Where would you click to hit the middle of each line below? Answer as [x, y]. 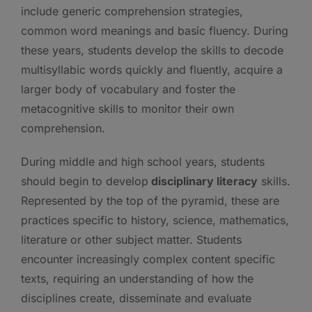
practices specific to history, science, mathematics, [155, 220]
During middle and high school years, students [143, 161]
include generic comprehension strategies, [132, 11]
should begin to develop [85, 181]
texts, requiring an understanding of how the [137, 278]
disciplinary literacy [203, 181]
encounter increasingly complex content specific [148, 259]
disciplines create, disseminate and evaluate [136, 298]
